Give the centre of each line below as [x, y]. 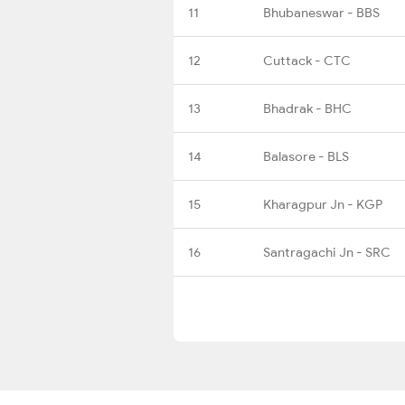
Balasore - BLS [306, 156]
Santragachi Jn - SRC [327, 252]
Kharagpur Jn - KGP [323, 204]
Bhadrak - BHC [307, 108]
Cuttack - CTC [307, 60]
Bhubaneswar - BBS [321, 12]
